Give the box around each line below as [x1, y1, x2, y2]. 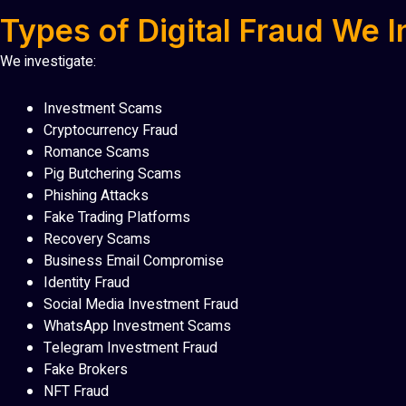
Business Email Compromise [43, 250, 224, 273]
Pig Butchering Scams [43, 163, 181, 186]
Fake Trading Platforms [43, 207, 190, 229]
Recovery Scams [43, 228, 150, 251]
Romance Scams [43, 141, 150, 164]
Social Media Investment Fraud [43, 294, 238, 316]
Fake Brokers [43, 359, 128, 382]
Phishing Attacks [43, 185, 149, 208]
